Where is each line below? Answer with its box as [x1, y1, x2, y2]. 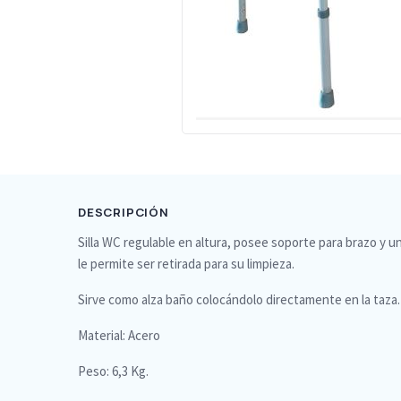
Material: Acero [78, 327, 160, 344]
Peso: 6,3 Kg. [78, 363, 149, 380]
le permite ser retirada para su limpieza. [78, 255, 294, 272]
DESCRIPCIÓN [78, 204, 169, 220]
